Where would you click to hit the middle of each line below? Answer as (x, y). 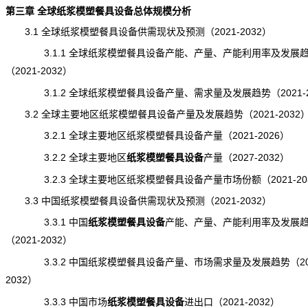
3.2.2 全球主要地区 (66, 157)
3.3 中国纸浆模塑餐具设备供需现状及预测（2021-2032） (138, 201)
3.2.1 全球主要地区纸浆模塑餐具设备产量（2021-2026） (147, 135)
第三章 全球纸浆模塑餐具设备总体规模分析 (98, 11)
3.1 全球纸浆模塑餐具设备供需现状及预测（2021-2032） (138, 32)
